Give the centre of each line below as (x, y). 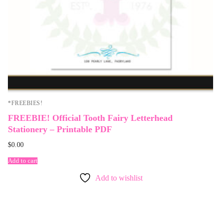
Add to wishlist (119, 178)
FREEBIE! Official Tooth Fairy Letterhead (90, 118)
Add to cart (23, 161)
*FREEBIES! (25, 103)
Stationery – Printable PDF (60, 129)
